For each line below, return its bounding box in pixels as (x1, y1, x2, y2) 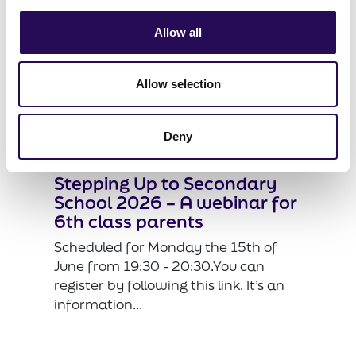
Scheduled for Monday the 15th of (54, 238, 277, 257)
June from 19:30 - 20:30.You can (54, 257, 265, 276)
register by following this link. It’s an (54, 276, 284, 295)
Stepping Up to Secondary (54, 172, 277, 195)
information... (54, 295, 142, 314)
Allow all (154, 25, 202, 39)
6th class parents (54, 210, 203, 234)
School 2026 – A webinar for (54, 191, 297, 215)
